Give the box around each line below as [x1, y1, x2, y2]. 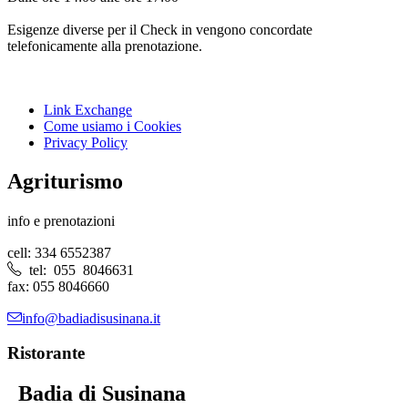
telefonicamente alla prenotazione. [7, 37, 202, 54]
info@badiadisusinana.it [22, 309, 160, 324]
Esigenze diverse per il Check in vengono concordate [7, 21, 312, 37]
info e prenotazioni [7, 212, 115, 229]
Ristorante [7, 343, 85, 363]
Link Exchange [44, 101, 132, 117]
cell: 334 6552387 [7, 244, 111, 260]
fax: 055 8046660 [7, 278, 109, 294]
